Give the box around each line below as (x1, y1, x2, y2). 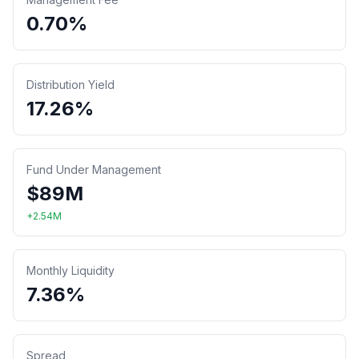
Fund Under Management (26, 163, 161, 176)
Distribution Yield (26, 78, 115, 91)
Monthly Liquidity (26, 264, 115, 277)
